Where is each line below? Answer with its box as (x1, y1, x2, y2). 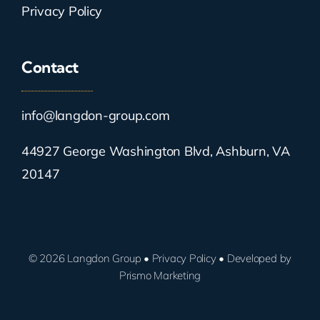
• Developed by (216, 251, 292, 265)
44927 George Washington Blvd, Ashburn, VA (21, 142, 290, 159)
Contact (21, 56, 79, 77)
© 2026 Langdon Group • (28, 251, 152, 265)
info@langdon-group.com (21, 106, 170, 124)
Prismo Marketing (119, 268, 201, 282)
